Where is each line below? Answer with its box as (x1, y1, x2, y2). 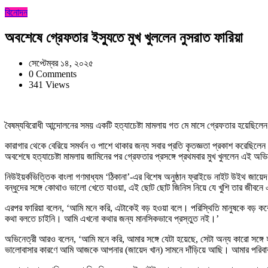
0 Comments (29, 68, 77, 79)
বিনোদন (5, 7, 28, 18)
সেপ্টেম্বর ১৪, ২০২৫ (29, 57, 93, 68)
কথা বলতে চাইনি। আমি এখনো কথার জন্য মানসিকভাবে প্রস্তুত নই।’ (5, 213, 219, 224)
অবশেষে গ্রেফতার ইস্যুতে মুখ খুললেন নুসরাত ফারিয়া (5, 30, 243, 46)
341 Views (29, 79, 69, 90)
